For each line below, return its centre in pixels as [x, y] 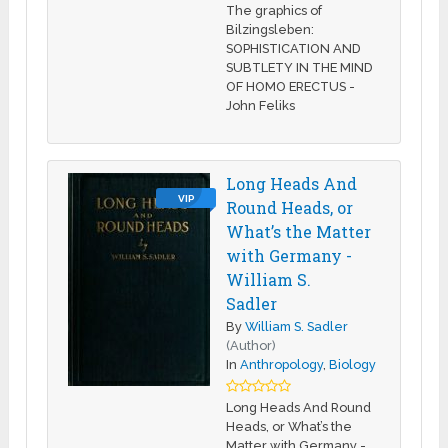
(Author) [251, 345]
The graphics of [274, 10]
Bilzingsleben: [270, 29]
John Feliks [261, 105]
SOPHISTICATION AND [294, 48]
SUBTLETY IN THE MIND [300, 67]
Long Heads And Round [299, 407]
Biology [353, 364]
